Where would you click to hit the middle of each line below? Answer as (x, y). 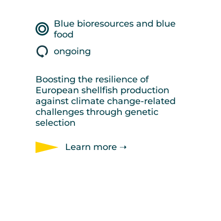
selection (55, 123)
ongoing (72, 52)
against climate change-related (105, 101)
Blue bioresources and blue (114, 23)
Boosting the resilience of (92, 79)
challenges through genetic (97, 112)
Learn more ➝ (96, 147)
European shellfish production (102, 90)
